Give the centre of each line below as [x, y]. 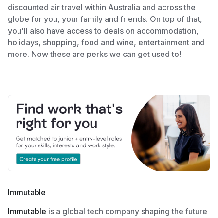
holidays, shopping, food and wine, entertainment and [106, 43]
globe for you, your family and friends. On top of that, [105, 19]
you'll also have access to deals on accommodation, [103, 31]
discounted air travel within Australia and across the [102, 8]
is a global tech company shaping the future [127, 211]
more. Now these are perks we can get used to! [94, 54]
